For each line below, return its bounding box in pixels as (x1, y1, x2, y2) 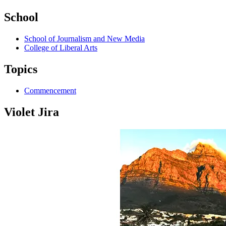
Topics (4, 62, 37, 76)
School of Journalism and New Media (24, 34, 145, 43)
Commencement (24, 86, 76, 95)
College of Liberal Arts (24, 43, 97, 52)
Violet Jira (4, 105, 59, 119)
